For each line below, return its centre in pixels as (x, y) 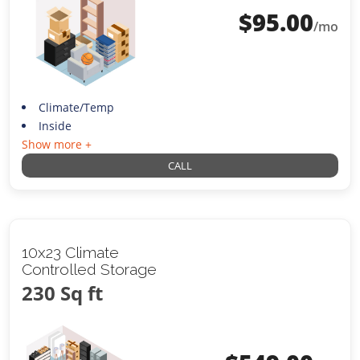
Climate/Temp (76, 107)
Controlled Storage (90, 269)
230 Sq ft (63, 292)
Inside (55, 125)
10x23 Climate (71, 252)
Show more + (57, 144)
